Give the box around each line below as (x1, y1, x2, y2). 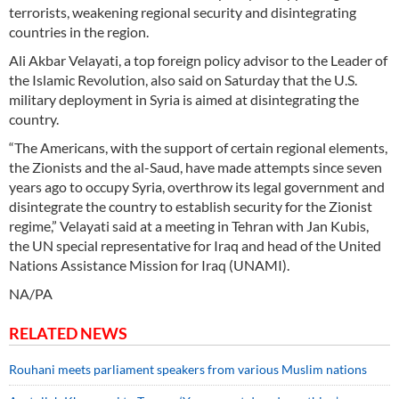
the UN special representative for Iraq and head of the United (9, 237, 381, 255)
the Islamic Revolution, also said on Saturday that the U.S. (9, 71, 357, 89)
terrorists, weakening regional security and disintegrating (9, 4, 356, 21)
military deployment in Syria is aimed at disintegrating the (9, 91, 359, 109)
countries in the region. (9, 23, 149, 41)
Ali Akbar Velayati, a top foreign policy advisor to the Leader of (9, 52, 387, 69)
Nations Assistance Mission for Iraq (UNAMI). (9, 256, 289, 274)
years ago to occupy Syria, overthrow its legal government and (9, 178, 385, 196)
